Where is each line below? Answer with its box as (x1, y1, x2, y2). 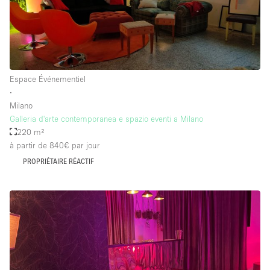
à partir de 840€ (10, 140, 69, 150)
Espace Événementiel (10, 74, 86, 84)
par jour (69, 140, 100, 150)
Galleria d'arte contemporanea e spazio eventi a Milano (10, 113, 203, 124)
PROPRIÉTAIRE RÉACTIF (22, 157, 94, 165)
